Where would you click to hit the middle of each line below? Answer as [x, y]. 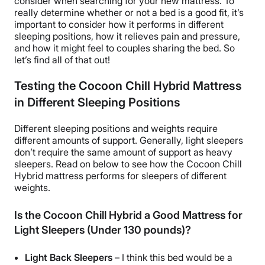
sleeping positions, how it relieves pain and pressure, [127, 36]
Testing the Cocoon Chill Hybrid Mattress [128, 86]
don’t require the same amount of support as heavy [123, 152]
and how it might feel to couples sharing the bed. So [125, 48]
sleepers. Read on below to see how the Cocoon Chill [128, 164]
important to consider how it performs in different [119, 25]
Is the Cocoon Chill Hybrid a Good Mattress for [128, 215]
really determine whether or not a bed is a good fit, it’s [129, 13]
